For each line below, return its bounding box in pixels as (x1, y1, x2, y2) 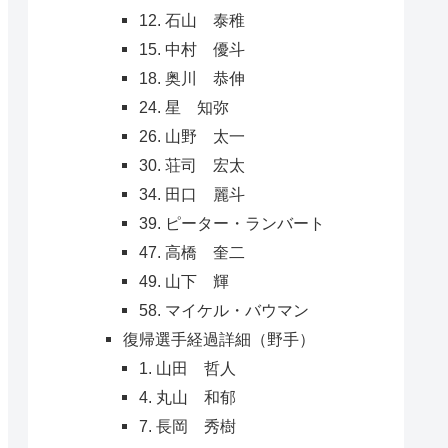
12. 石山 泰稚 (138, 11, 245, 30)
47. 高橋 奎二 (138, 243, 245, 262)
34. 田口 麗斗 (138, 185, 245, 204)
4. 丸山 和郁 (138, 388, 236, 407)
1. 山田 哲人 (138, 359, 236, 378)
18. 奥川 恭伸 (138, 69, 245, 88)
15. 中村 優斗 (138, 40, 245, 59)
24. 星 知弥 (138, 98, 229, 117)
